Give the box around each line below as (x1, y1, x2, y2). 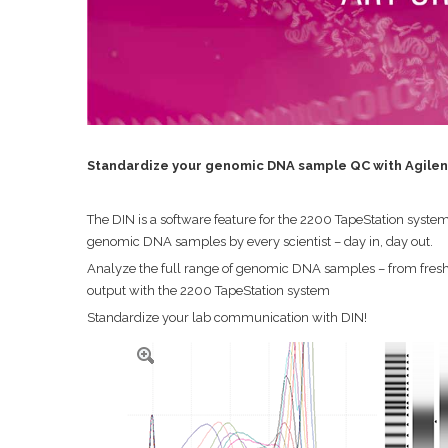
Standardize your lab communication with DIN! (87, 310, 367, 326)
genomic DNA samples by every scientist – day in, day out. (87, 234, 433, 250)
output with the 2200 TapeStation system (87, 283, 330, 299)
